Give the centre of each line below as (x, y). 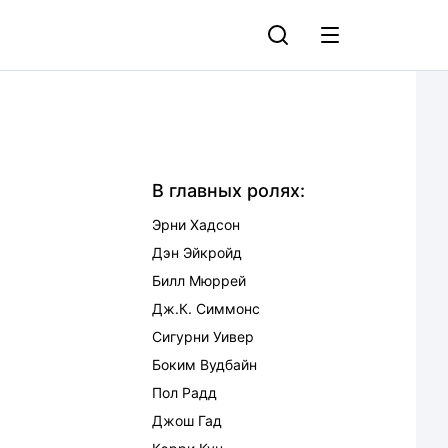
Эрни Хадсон (196, 224)
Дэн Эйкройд (197, 252)
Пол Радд (184, 392)
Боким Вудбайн (204, 364)
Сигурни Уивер (203, 336)
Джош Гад (187, 420)
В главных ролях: (228, 190)
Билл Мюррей (199, 280)
